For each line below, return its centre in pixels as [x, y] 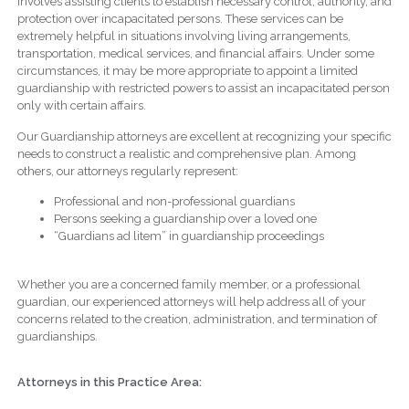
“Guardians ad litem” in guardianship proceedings [189, 236]
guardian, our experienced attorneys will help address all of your [191, 301]
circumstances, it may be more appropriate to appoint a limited [187, 71]
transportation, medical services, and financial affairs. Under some [195, 54]
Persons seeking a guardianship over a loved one [185, 219]
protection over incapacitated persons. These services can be [180, 19]
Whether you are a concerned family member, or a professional [189, 284]
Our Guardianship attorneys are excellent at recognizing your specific [204, 136]
